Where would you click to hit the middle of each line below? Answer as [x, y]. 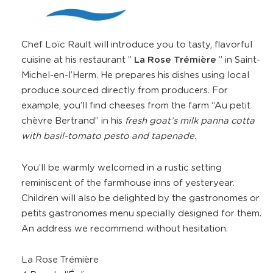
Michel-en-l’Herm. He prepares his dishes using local [135, 75]
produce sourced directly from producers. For [124, 90]
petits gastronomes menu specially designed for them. [141, 213]
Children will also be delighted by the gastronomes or [140, 198]
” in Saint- [238, 60]
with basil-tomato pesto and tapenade [108, 136]
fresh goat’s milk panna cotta [190, 121]
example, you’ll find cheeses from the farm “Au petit [136, 105]
